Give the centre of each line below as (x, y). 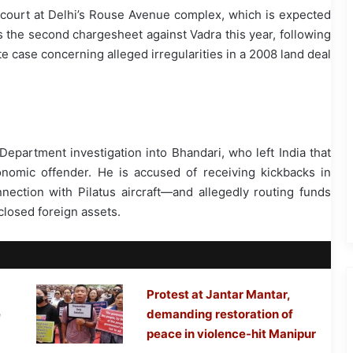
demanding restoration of (220, 314)
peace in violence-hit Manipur (232, 334)
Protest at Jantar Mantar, (219, 295)
